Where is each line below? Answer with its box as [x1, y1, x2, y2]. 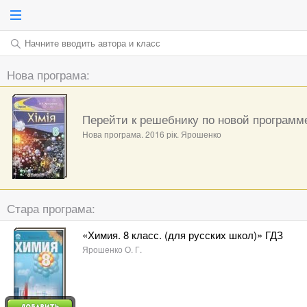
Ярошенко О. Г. [82, 243, 142, 255]
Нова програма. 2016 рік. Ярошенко [82, 128, 221, 140]
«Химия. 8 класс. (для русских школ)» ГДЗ [82, 228, 283, 242]
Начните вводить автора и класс [25, 36, 160, 49]
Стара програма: [7, 199, 95, 217]
